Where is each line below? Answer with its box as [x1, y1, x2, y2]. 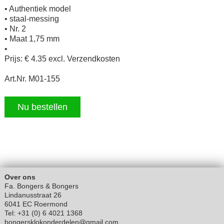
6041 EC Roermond [4, 200, 67, 208]
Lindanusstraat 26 [4, 191, 61, 199]
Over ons [4, 173, 35, 181]
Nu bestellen [17, 102, 67, 112]
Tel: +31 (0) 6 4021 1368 [4, 209, 82, 217]
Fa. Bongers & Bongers [4, 182, 78, 190]
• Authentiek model [4, 4, 71, 13]
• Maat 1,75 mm [4, 34, 59, 43]
